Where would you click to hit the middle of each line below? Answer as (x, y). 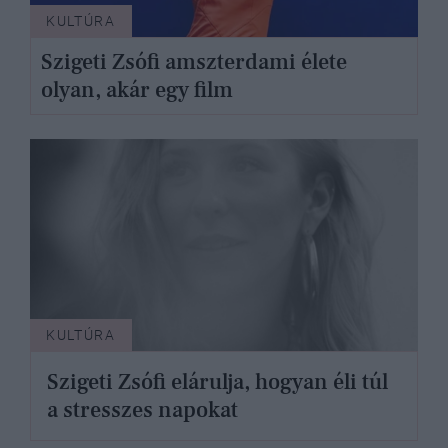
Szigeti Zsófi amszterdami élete (193, 61)
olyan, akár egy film (136, 89)
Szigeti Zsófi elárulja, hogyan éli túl (217, 381)
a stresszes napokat (142, 409)
